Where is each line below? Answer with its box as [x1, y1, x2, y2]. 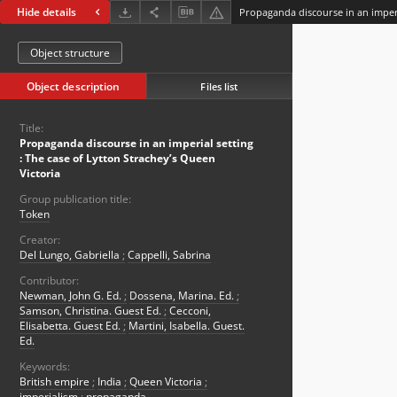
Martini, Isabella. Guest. [128, 318, 245, 334]
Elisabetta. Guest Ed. [19, 318, 123, 334]
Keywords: [19, 359, 70, 375]
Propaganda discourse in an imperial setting [19, 136, 253, 152]
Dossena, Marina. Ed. [129, 288, 237, 304]
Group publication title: [19, 191, 131, 207]
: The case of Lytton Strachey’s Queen [19, 151, 215, 167]
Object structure [30, 45, 110, 61]
